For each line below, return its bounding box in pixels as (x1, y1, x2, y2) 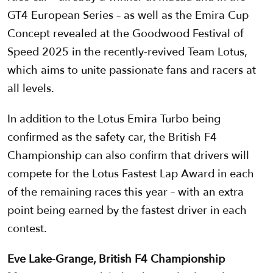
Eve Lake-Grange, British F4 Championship (7, 252, 225, 268)
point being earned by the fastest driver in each (7, 203, 247, 219)
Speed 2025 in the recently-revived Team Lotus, (7, 44, 247, 60)
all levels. (7, 81, 54, 97)
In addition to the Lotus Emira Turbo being (7, 112, 221, 127)
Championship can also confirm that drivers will (7, 148, 249, 164)
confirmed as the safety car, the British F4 (7, 130, 217, 146)
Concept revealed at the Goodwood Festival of (7, 26, 244, 42)
